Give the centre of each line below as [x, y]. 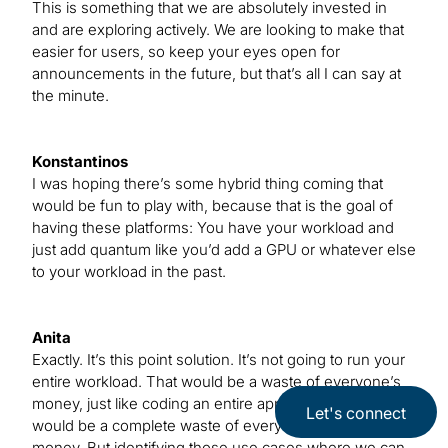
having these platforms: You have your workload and [213, 228]
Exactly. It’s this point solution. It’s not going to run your [218, 360]
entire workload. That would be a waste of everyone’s [216, 382]
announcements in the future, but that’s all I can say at [216, 74]
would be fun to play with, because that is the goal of [212, 206]
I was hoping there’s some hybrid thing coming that [207, 184]
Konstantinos [80, 162]
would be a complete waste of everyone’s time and [207, 426]
